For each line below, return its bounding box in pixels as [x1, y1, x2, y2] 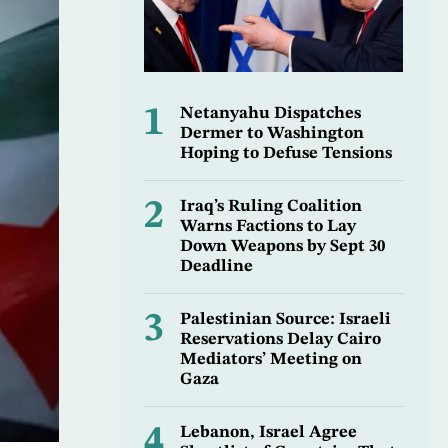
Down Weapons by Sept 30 [179, 238, 385, 256]
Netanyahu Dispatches [179, 105, 361, 123]
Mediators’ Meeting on [179, 351, 362, 369]
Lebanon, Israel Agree [179, 424, 357, 442]
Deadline [179, 258, 253, 276]
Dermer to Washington [179, 125, 364, 143]
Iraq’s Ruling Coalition [179, 198, 362, 216]
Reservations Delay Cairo [179, 331, 381, 349]
